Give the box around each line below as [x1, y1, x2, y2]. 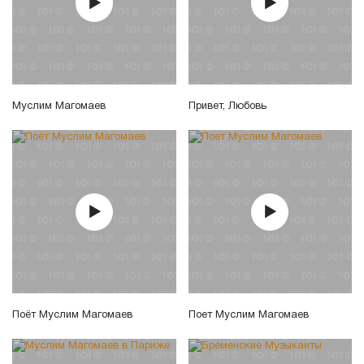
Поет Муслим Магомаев [188, 310, 309, 321]
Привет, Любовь [188, 101, 266, 111]
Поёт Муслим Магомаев [12, 310, 132, 321]
